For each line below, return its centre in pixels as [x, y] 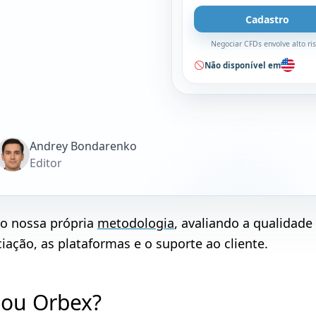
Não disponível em [243, 65]
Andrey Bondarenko [83, 146]
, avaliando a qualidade [243, 223]
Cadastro [268, 19]
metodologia [136, 223]
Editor [46, 163]
